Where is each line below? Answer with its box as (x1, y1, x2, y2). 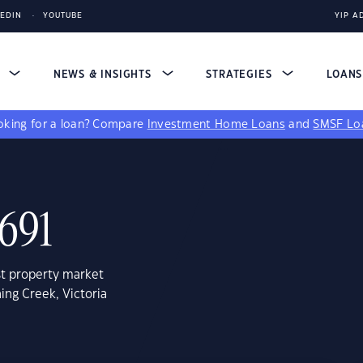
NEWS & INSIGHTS (53, 70, 156, 79)
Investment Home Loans (147, 119, 285, 130)
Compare (92, 119, 147, 130)
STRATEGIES (206, 70, 276, 79)
